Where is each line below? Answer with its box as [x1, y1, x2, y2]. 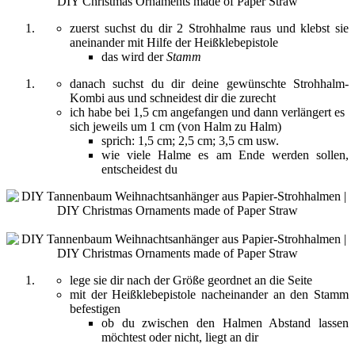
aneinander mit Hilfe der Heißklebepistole [70, 35, 278, 49]
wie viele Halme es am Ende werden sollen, [101, 147, 349, 162]
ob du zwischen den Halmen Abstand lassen [101, 315, 349, 330]
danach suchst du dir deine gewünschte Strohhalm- [70, 76, 349, 90]
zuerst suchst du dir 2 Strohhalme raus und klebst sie [70, 21, 349, 35]
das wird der [101, 49, 166, 63]
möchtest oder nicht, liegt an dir [101, 330, 258, 344]
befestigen [70, 301, 120, 315]
